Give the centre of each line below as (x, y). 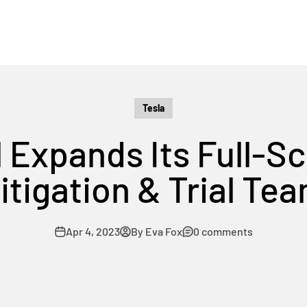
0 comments (223, 231)
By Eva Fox (156, 231)
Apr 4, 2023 (93, 231)
